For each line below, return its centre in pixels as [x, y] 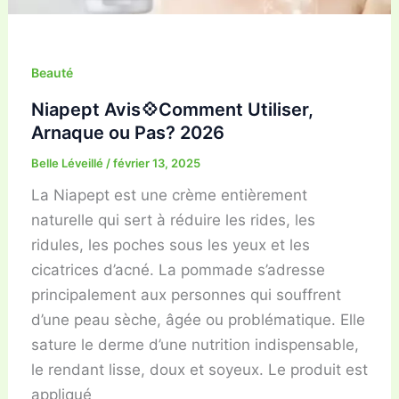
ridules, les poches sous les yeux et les [170, 244]
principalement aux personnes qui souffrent [186, 294]
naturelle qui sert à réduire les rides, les [173, 220]
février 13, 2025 [156, 163]
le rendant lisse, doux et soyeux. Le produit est [199, 369]
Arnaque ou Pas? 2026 [127, 132]
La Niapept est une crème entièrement [169, 195]
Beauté [52, 72]
